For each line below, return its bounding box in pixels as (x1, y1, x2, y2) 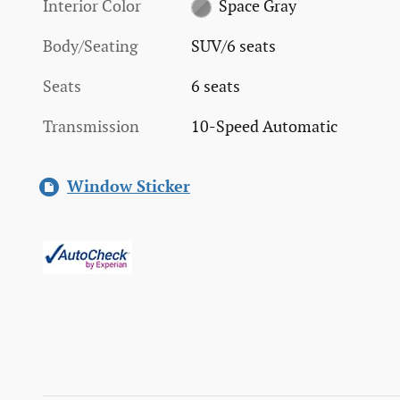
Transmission (43, 117, 139, 137)
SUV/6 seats (191, 37, 277, 56)
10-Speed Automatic (191, 117, 338, 137)
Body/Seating (43, 37, 137, 56)
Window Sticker (67, 177, 190, 196)
